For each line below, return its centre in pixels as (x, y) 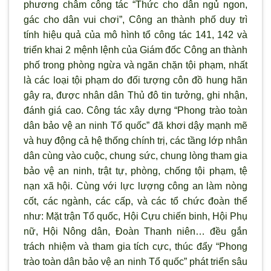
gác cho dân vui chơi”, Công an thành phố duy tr (134, 20)
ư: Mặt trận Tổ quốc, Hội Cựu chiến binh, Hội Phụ (141, 217)
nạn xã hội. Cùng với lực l (82, 186)
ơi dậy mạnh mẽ (212, 126)
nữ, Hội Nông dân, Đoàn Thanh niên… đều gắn (135, 232)
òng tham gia (220, 156)
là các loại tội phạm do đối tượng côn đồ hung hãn (135, 80)
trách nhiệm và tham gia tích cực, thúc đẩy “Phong (135, 247)
